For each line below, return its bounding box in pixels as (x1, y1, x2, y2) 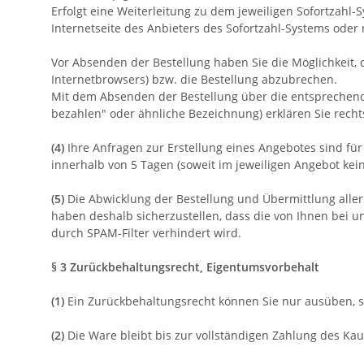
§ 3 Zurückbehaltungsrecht (51, 259, 200, 275)
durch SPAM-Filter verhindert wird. (51, 225, 241, 241)
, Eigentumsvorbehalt (200, 259, 319, 275)
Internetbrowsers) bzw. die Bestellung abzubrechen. (51, 71, 337, 88)
